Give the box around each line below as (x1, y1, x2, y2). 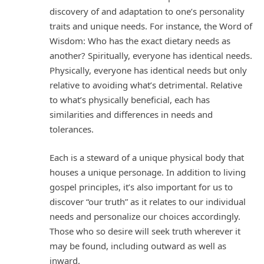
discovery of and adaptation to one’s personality (49, 5, 245, 18)
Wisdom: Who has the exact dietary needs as (49, 35, 230, 47)
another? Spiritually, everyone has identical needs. (49, 49, 252, 62)
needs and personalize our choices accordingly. (49, 210, 240, 222)
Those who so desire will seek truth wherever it (49, 225, 240, 237)
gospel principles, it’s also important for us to (49, 180, 233, 193)
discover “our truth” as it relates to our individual (49, 195, 246, 207)
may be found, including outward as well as (49, 239, 226, 252)
